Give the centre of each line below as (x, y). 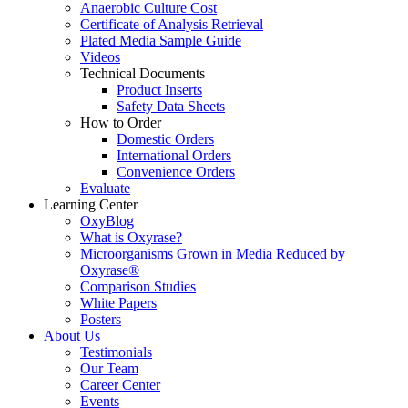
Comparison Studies (138, 286)
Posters (101, 319)
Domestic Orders (165, 139)
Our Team (109, 368)
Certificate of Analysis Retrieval (172, 24)
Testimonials (116, 352)
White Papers (118, 303)
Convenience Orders (176, 172)
